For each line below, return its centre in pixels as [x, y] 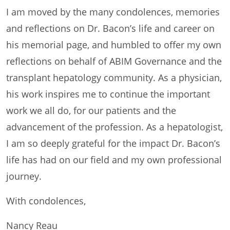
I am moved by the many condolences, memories [113, 12]
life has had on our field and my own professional [114, 159]
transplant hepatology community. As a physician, [114, 77]
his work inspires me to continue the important [108, 94]
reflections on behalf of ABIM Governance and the [114, 61]
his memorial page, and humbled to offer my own [114, 44]
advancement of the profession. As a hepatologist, [114, 127]
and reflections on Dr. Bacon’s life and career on [110, 28]
